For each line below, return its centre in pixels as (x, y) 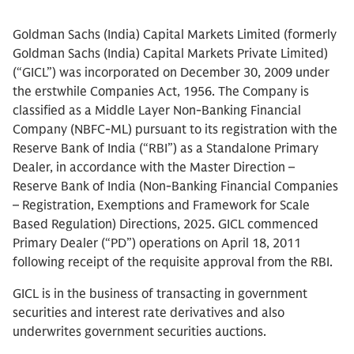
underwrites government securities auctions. (139, 332)
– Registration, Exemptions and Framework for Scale (161, 205)
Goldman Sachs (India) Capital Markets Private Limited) (170, 54)
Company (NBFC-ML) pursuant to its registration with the (175, 130)
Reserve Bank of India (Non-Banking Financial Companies (175, 186)
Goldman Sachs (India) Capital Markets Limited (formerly (175, 35)
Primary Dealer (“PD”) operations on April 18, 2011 (157, 243)
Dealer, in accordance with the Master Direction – (154, 168)
